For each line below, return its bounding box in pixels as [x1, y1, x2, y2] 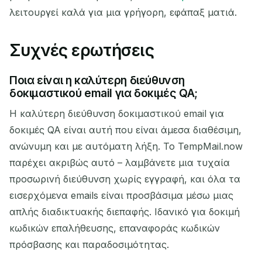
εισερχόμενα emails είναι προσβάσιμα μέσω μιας [9, 189, 233, 201]
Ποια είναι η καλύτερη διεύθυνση [9, 73, 185, 87]
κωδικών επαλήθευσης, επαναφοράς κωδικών [9, 222, 220, 234]
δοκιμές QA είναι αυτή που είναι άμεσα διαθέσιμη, [9, 123, 242, 136]
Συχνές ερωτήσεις [9, 40, 154, 60]
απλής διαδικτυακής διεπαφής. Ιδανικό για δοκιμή [9, 205, 240, 218]
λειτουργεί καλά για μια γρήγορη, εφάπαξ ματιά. [9, 6, 237, 18]
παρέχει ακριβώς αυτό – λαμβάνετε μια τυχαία [9, 156, 230, 168]
